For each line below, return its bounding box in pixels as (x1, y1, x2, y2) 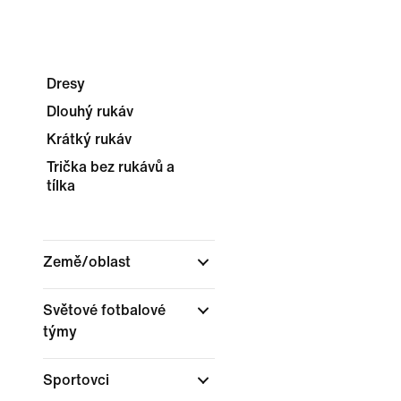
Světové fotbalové (43, 303, 166, 318)
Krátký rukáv (47, 132, 132, 147)
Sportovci (43, 372, 113, 388)
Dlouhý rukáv (47, 104, 133, 119)
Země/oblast (43, 254, 134, 269)
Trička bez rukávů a (47, 159, 175, 175)
